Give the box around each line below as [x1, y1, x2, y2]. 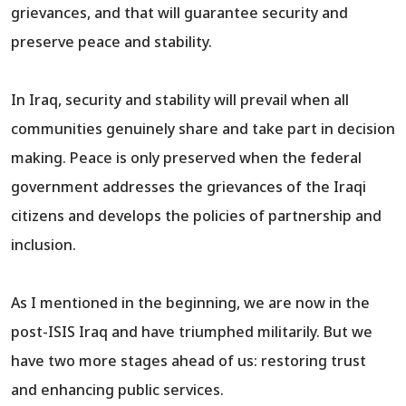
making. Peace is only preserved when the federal [11, 148, 362, 169]
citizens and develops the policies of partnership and [11, 206, 382, 227]
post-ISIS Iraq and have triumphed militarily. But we [11, 322, 372, 343]
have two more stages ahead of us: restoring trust [11, 351, 366, 372]
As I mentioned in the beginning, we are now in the [11, 293, 370, 314]
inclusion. [11, 235, 76, 256]
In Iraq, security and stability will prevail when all [11, 90, 349, 111]
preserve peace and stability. [11, 32, 212, 53]
